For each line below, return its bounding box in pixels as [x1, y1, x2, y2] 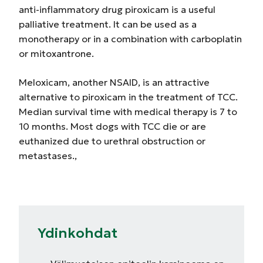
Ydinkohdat [38, 224, 117, 242]
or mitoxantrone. [19, 48, 94, 59]
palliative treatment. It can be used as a [19, 18, 197, 30]
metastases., [19, 150, 77, 161]
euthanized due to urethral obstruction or [19, 135, 205, 147]
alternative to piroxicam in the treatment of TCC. [19, 91, 238, 103]
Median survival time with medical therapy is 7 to [19, 106, 237, 117]
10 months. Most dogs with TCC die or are [19, 120, 206, 132]
